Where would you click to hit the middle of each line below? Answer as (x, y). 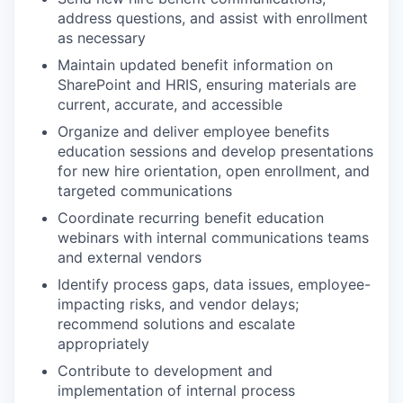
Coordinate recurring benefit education (191, 218)
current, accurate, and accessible (170, 104)
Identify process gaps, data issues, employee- (214, 284)
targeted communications (145, 191)
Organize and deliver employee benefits (193, 131)
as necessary (102, 38)
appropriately (103, 344)
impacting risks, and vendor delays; (178, 304)
